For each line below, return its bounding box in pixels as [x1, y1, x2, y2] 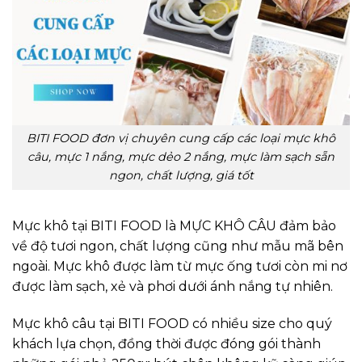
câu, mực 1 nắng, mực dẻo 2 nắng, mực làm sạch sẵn [27, 149, 335, 165]
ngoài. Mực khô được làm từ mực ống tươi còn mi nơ [12, 259, 347, 275]
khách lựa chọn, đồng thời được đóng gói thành [12, 335, 321, 351]
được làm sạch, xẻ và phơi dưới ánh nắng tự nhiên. [12, 279, 333, 295]
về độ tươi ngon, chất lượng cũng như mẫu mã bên [12, 238, 343, 255]
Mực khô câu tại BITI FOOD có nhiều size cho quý [12, 315, 332, 331]
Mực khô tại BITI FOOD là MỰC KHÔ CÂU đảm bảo [12, 218, 336, 234]
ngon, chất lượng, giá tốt [108, 168, 254, 183]
